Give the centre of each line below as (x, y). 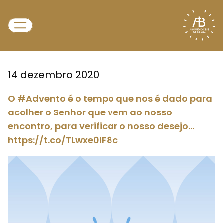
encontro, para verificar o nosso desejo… (101, 126)
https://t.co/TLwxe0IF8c (63, 140)
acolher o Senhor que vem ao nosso (90, 112)
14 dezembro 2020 (54, 75)
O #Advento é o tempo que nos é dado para (110, 98)
